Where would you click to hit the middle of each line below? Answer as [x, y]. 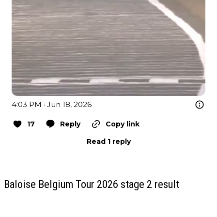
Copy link [123, 124]
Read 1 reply [108, 142]
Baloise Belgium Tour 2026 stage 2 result [92, 184]
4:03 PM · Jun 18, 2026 [52, 105]
